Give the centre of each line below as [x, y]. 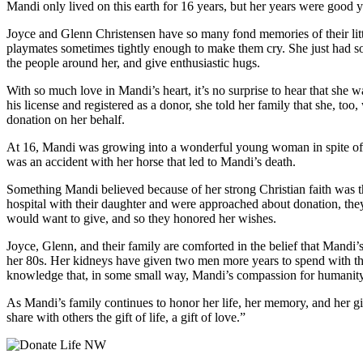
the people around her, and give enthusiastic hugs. [133, 63]
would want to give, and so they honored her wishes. [141, 219]
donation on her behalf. [66, 120]
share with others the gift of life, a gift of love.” [126, 318]
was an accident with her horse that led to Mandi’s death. [151, 162]
